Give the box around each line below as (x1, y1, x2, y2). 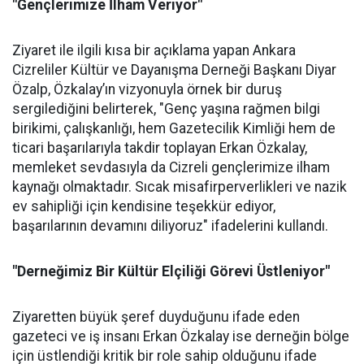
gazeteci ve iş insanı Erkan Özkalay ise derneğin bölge (12, 327, 349, 344)
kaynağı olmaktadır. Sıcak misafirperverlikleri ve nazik (12, 178, 347, 195)
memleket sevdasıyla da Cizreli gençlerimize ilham (12, 158, 330, 175)
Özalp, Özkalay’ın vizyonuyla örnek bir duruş (12, 80, 282, 97)
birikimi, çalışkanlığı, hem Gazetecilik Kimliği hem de (12, 119, 336, 136)
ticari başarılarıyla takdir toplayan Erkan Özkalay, (12, 139, 307, 156)
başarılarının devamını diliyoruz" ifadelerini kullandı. (12, 217, 328, 234)
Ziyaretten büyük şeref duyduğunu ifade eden (12, 308, 300, 325)
